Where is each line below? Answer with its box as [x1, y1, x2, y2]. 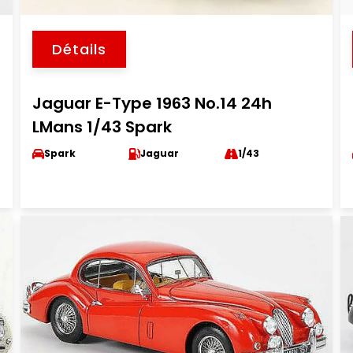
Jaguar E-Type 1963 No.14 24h [32, 92, 272, 114]
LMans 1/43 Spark [32, 116, 172, 138]
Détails [51, 39, 106, 59]
